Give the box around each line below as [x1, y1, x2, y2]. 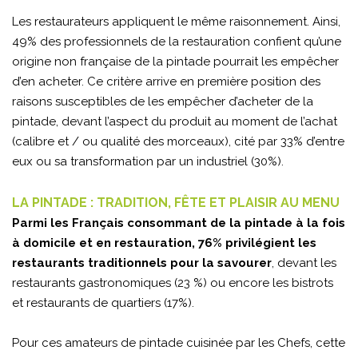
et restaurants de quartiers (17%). [12, 296, 194, 311]
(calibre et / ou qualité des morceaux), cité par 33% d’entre [12, 134, 344, 149]
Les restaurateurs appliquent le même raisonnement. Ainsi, [12, 14, 340, 30]
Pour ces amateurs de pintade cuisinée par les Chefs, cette [12, 336, 345, 351]
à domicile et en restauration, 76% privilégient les [12, 236, 316, 251]
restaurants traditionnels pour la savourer [12, 256, 272, 271]
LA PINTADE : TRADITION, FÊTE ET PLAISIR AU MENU [12, 195, 340, 211]
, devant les [272, 256, 336, 271]
